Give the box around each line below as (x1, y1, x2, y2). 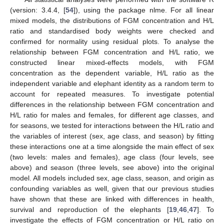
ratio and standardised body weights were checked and (10, 26, 214, 35)
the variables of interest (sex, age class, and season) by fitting (10, 131, 214, 140)
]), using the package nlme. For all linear (73, 5, 214, 14)
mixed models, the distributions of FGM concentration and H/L (10, 16, 214, 24)
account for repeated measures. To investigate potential (10, 89, 214, 98)
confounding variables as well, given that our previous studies (10, 184, 214, 192)
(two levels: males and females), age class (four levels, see (10, 152, 214, 161)
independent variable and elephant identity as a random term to (10, 79, 214, 87)
